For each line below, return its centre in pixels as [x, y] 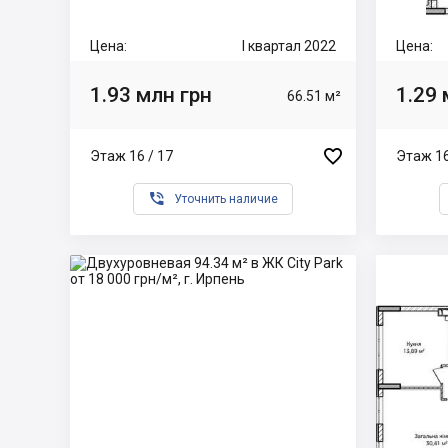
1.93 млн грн [151, 94]
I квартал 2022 [289, 46]
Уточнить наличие [226, 199]
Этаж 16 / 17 [131, 155]
